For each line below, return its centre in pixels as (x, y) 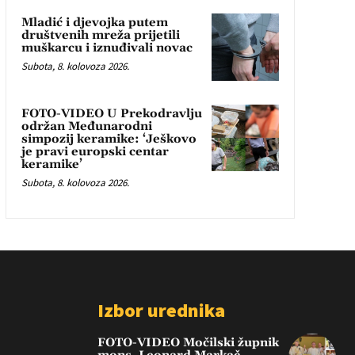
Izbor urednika (161, 310)
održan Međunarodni (86, 126)
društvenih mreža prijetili (100, 36)
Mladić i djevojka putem (94, 23)
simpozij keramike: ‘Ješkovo (109, 139)
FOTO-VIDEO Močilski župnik (188, 342)
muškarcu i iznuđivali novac (107, 48)
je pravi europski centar (95, 151)
